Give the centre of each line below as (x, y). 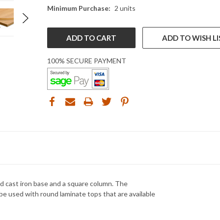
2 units (125, 8)
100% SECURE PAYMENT (87, 60)
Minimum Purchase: (79, 8)
